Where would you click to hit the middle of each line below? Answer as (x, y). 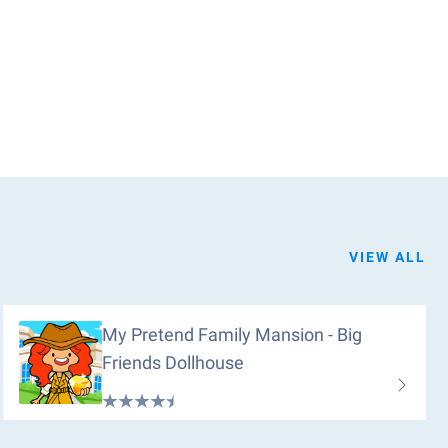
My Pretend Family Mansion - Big (232, 334)
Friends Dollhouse (173, 362)
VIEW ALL (387, 257)
